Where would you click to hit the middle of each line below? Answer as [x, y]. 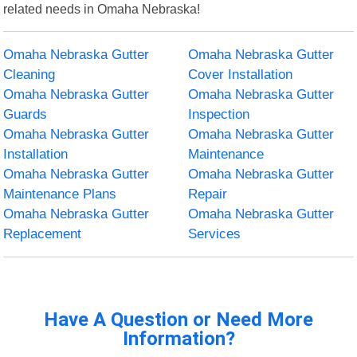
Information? [178, 338]
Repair [208, 194]
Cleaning [29, 74]
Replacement [43, 233]
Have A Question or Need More [178, 319]
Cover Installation [240, 74]
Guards [25, 114]
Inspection [219, 114]
